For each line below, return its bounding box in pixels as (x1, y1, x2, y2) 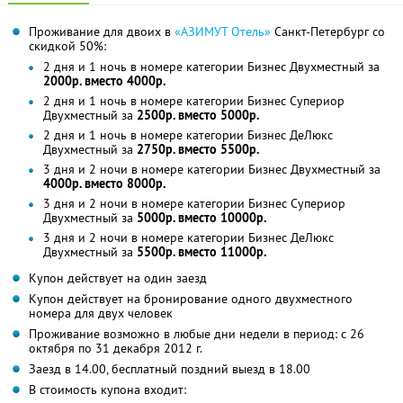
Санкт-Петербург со (271, 22, 385, 40)
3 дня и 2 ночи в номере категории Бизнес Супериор (43, 194, 345, 211)
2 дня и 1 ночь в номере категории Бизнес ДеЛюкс (43, 126, 333, 143)
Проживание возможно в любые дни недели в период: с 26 (29, 325, 364, 342)
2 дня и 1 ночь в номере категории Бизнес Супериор (43, 92, 345, 109)
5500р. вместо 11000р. (137, 243, 266, 260)
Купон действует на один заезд (29, 269, 207, 286)
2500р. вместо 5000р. (137, 106, 259, 123)
